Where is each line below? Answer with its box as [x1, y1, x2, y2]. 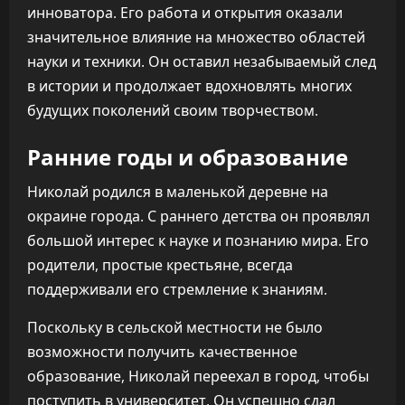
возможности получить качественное [27, 342, 297, 362]
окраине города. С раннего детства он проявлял [27, 206, 370, 226]
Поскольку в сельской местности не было [27, 317, 323, 337]
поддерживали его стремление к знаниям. [27, 279, 327, 299]
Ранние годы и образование [27, 139, 348, 172]
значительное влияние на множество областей [27, 27, 365, 47]
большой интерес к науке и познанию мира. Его [27, 231, 369, 250]
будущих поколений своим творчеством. [27, 100, 318, 120]
